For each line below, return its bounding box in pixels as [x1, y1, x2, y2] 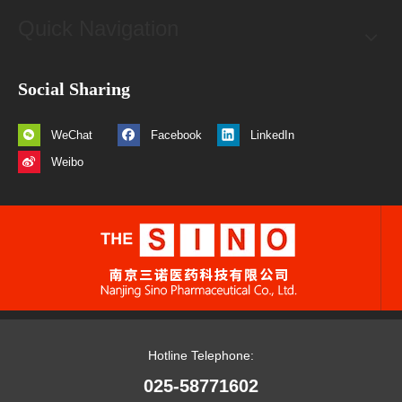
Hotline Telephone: [148, 348, 254, 363]
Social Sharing [18, 79, 130, 100]
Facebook [151, 128, 202, 143]
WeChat [51, 128, 92, 143]
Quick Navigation [18, 16, 179, 41]
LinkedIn [250, 128, 294, 143]
